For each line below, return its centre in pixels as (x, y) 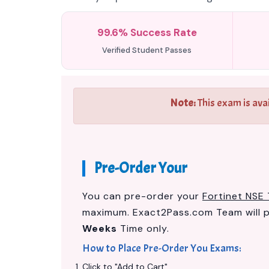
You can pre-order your (142, 196)
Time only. (143, 228)
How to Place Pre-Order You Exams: (162, 248)
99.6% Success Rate (147, 32)
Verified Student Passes (147, 50)
